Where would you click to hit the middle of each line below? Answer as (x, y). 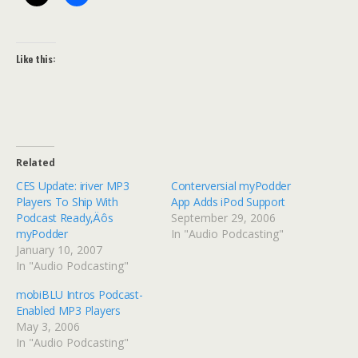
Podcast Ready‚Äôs (65, 218)
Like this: (36, 59)
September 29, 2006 (223, 218)
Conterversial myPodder (231, 186)
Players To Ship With (67, 202)
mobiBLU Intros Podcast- (80, 294)
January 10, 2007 (59, 250)
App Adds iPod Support (229, 202)
